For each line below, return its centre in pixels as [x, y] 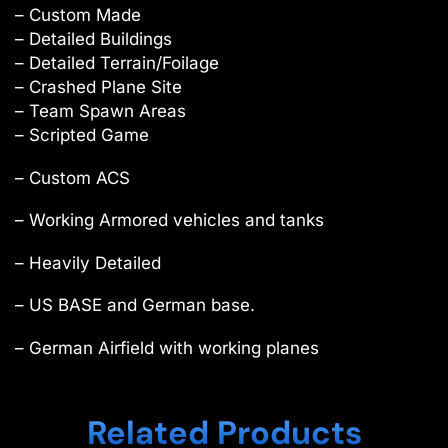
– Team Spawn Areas [100, 111]
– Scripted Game [82, 135]
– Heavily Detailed [88, 262]
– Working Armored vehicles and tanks [169, 220]
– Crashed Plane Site [98, 87]
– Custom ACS [72, 177]
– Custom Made [78, 15]
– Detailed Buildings [93, 39]
